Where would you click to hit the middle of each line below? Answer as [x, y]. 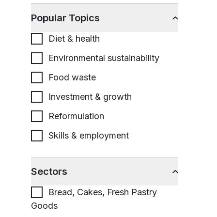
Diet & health [74, 39]
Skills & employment [89, 135]
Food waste [72, 77]
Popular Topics [65, 18]
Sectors [49, 171]
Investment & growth [90, 97]
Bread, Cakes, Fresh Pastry [103, 192]
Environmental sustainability [104, 58]
